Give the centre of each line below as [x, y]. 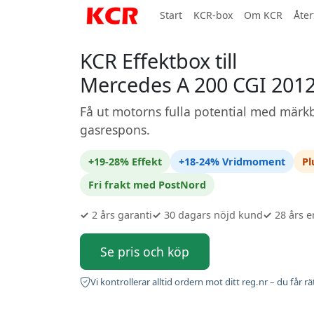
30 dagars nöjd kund [212, 215]
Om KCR [263, 15]
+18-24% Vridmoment [232, 162]
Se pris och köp [145, 252]
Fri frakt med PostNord [147, 185]
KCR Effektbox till [158, 61]
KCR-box [213, 15]
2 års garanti [121, 215]
